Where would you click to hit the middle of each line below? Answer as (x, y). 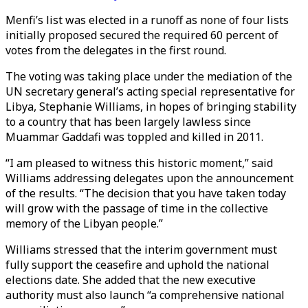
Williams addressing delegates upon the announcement (150, 178)
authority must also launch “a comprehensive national (145, 295)
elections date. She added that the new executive (131, 280)
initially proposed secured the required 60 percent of (142, 35)
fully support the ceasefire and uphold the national (137, 265)
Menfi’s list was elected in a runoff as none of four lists (147, 20)
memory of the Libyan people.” (84, 223)
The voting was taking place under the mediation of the (149, 76)
